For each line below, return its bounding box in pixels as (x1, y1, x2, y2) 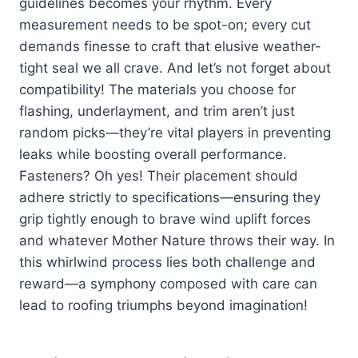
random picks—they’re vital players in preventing (19, 125, 331, 141)
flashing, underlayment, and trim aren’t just (19, 103, 295, 120)
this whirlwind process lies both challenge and (19, 254, 316, 271)
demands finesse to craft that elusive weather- (19, 38, 321, 55)
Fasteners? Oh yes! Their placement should (19, 168, 298, 185)
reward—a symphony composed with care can (19, 276, 317, 292)
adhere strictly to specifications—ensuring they (19, 189, 320, 206)
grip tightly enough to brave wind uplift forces (19, 211, 311, 228)
